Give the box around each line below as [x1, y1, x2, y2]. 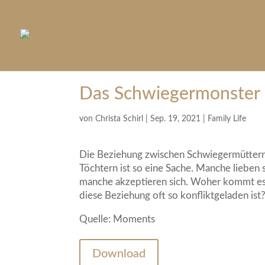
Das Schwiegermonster [79, 85, 261, 103]
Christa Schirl [95, 115, 144, 123]
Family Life [208, 115, 247, 123]
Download [92, 247, 146, 260]
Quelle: [79, 214, 114, 224]
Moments [113, 214, 156, 224]
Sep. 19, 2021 [150, 115, 201, 123]
